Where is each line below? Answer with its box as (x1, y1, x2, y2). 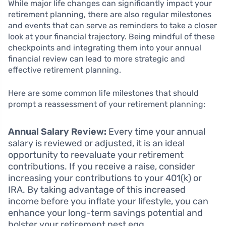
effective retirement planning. (8, 65, 121, 75)
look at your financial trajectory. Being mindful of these (8, 32, 215, 42)
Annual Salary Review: (8, 126, 106, 138)
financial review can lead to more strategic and (8, 54, 185, 64)
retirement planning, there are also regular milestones (8, 10, 211, 20)
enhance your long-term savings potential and (8, 207, 203, 219)
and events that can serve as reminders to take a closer (8, 21, 217, 31)
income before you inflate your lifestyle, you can (8, 196, 208, 207)
